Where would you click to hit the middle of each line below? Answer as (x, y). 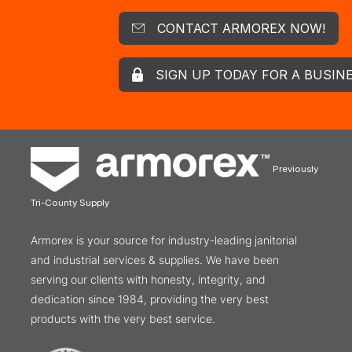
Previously (296, 169)
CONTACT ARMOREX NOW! (241, 28)
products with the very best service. (123, 318)
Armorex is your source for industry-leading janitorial (164, 240)
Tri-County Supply (70, 202)
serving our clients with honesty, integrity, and (148, 279)
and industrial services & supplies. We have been (155, 259)
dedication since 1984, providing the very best (150, 299)
